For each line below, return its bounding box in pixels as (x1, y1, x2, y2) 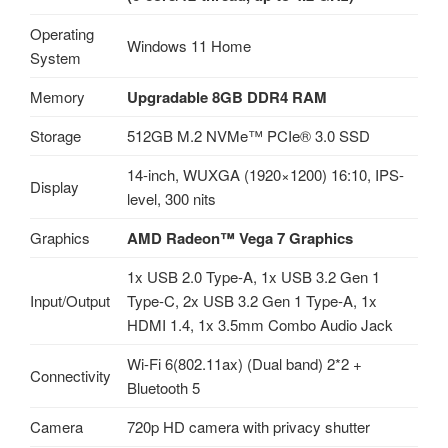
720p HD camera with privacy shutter (126, 416, 370, 438)
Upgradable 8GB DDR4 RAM (126, 86, 327, 109)
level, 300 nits (126, 188, 216, 210)
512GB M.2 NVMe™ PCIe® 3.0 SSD (126, 125, 370, 147)
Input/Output (30, 290, 110, 312)
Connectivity (30, 365, 111, 387)
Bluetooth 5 (126, 377, 200, 399)
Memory (30, 86, 85, 108)
